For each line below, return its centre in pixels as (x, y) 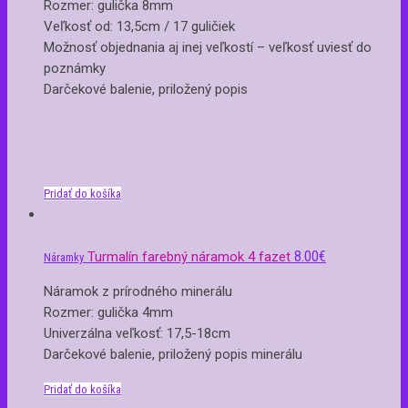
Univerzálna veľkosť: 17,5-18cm (137, 333)
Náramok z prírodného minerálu (138, 291)
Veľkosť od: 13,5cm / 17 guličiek (139, 26)
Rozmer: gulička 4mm (108, 312)
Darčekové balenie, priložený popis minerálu (173, 354)
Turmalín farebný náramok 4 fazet (189, 256)
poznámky (75, 68)
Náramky (64, 257)
